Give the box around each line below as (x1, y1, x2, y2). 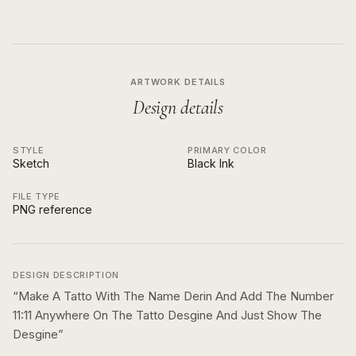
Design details (133, 96, 223, 119)
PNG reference (13, 203, 92, 216)
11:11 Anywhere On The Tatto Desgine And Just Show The (13, 308, 322, 323)
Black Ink (188, 157, 234, 170)
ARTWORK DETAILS (130, 76, 226, 87)
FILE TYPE (13, 191, 60, 202)
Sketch (13, 157, 49, 170)
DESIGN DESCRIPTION (13, 269, 119, 281)
